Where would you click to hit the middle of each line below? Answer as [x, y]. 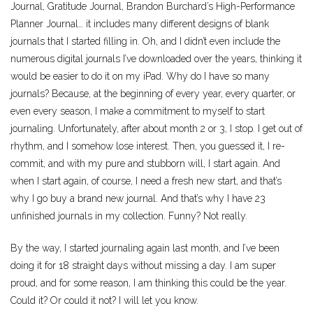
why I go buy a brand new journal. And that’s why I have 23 [138, 198]
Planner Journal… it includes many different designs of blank [140, 23]
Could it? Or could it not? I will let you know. [104, 300]
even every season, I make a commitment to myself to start [138, 111]
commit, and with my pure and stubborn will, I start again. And [145, 163]
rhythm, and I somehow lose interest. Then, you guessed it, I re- [148, 146]
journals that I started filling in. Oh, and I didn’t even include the [145, 41]
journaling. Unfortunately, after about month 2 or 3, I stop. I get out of [156, 128]
